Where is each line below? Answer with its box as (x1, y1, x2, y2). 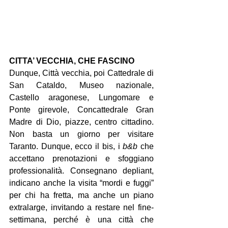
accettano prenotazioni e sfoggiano (9, 154, 154, 163)
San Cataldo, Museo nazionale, (9, 80, 154, 90)
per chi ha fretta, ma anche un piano (9, 190, 154, 199)
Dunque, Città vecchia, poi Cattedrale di (9, 68, 154, 77)
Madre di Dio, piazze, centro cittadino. (9, 117, 154, 126)
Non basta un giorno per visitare (9, 129, 154, 138)
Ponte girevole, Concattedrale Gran (9, 105, 154, 114)
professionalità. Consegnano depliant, (9, 166, 154, 175)
